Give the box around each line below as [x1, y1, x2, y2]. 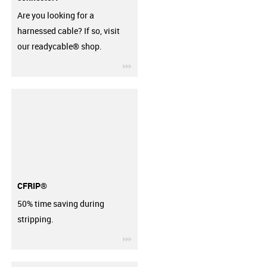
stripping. [17, 213, 54, 225]
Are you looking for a [17, 10, 94, 21]
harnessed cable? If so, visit [17, 25, 120, 36]
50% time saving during [17, 198, 104, 209]
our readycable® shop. [17, 41, 102, 52]
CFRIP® [17, 179, 47, 191]
